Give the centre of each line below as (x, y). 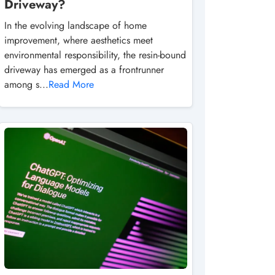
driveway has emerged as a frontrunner (84, 70)
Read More (71, 84)
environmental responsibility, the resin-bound (95, 55)
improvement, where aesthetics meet (79, 40)
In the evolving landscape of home (76, 25)
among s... (26, 84)
